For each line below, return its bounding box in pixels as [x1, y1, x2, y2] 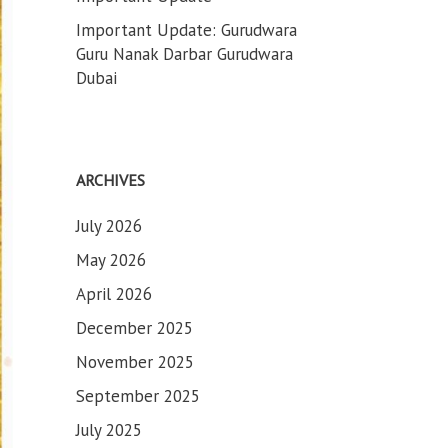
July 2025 [76, 419, 142, 441]
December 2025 [76, 317, 193, 339]
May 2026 [76, 249, 146, 271]
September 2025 [76, 385, 200, 407]
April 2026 [76, 283, 152, 305]
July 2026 [76, 215, 142, 237]
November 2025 [76, 351, 194, 373]
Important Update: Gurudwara [76, 19, 297, 41]
